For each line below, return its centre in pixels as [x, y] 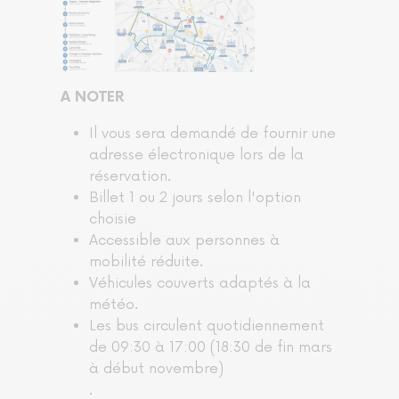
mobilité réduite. [148, 261]
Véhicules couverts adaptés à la [200, 283]
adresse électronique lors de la [196, 155]
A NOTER [92, 97]
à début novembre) [156, 368]
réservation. [130, 176]
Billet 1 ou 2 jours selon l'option [195, 197]
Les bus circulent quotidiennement [207, 326]
